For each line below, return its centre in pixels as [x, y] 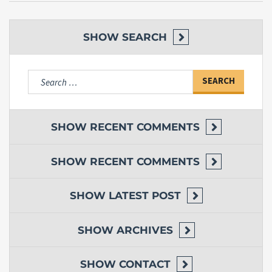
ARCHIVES [144, 230]
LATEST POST [144, 196]
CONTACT [144, 264]
